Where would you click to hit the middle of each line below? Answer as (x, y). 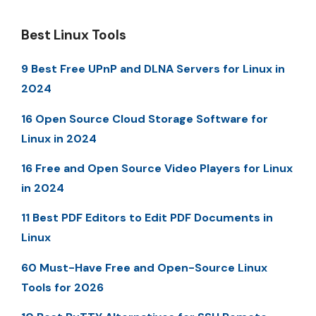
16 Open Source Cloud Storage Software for (145, 119)
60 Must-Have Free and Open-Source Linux (144, 267)
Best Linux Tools (74, 35)
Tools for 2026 (62, 287)
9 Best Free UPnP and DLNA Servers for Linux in (153, 69)
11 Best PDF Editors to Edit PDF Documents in (147, 218)
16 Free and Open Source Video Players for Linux (157, 169)
